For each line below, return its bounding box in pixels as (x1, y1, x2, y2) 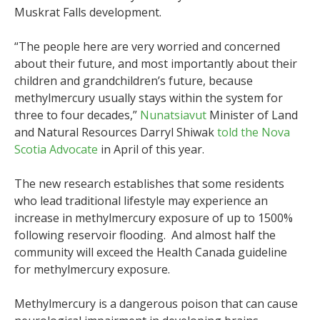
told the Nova (217, 124, 290, 141)
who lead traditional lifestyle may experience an (14, 193, 268, 209)
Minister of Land (206, 107, 298, 124)
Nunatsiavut (140, 107, 206, 124)
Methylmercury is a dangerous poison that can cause (14, 296, 298, 312)
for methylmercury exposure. (14, 261, 170, 278)
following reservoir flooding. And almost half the (14, 227, 276, 244)
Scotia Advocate (14, 141, 98, 158)
